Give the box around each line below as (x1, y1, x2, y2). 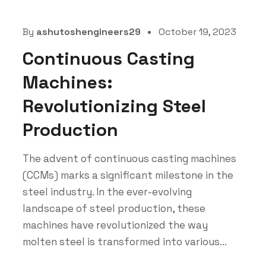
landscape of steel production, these (22, 201, 205, 215)
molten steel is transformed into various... (22, 235, 227, 248)
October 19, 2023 (158, 25, 236, 38)
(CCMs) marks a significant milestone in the (22, 168, 233, 182)
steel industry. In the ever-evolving (22, 185, 192, 198)
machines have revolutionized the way (22, 218, 208, 232)
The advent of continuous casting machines (22, 151, 236, 165)
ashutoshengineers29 (36, 25, 141, 38)
